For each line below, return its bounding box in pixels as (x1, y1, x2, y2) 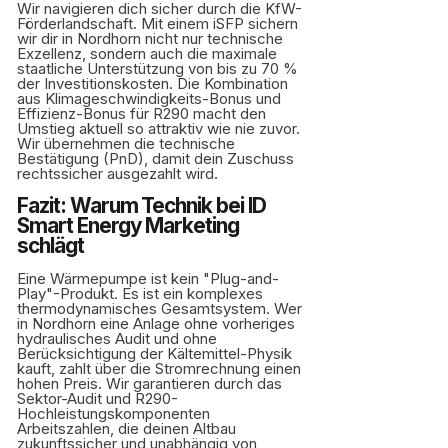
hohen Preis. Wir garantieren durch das (17, 374, 282, 393)
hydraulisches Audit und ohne (17, 329, 217, 348)
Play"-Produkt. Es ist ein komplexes (17, 284, 263, 303)
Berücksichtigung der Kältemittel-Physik (17, 344, 292, 363)
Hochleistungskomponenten (17, 404, 210, 423)
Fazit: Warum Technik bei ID (17, 193, 266, 218)
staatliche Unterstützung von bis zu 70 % (17, 59, 298, 78)
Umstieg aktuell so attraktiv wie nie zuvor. (17, 119, 300, 138)
